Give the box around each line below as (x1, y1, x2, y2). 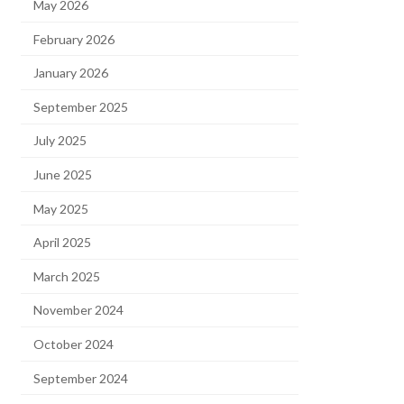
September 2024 (33, 370, 129, 386)
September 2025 (33, 98, 129, 115)
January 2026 (33, 65, 109, 81)
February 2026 (33, 31, 115, 47)
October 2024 (33, 335, 115, 352)
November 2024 (33, 302, 124, 318)
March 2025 (33, 268, 101, 284)
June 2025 (33, 166, 93, 182)
